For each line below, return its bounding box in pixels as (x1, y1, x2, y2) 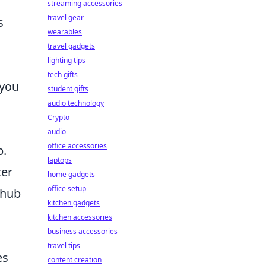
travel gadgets (47, 41, 95, 51)
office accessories (47, 141, 107, 151)
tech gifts (47, 69, 78, 80)
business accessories (47, 226, 118, 236)
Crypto (47, 112, 69, 122)
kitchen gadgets (47, 198, 100, 208)
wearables (47, 27, 82, 37)
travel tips (47, 240, 80, 251)
